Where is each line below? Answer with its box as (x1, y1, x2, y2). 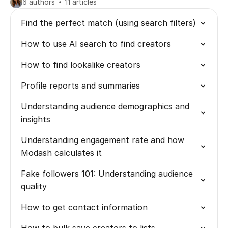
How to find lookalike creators (21, 60, 140, 70)
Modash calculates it (21, 148, 102, 158)
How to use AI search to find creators (21, 39, 171, 49)
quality (21, 181, 47, 191)
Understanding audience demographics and (21, 101, 189, 111)
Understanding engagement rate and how (21, 135, 184, 145)
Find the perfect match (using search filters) (21, 18, 196, 28)
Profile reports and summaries (21, 80, 140, 91)
